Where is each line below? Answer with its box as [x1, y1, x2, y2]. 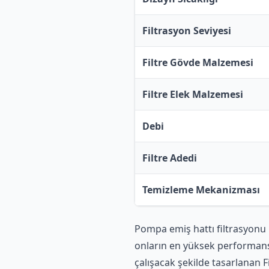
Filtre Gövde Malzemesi [142, 55, 253, 69]
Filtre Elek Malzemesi [142, 87, 243, 101]
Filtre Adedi [142, 151, 197, 165]
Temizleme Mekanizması [142, 183, 260, 196]
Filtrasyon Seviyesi [142, 23, 231, 37]
